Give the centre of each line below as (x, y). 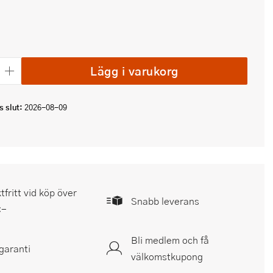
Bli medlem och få (170, 240)
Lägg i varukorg (134, 71)
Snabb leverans (165, 200)
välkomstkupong (167, 256)
